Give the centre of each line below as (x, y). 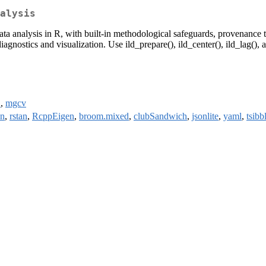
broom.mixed (104, 116)
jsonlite (205, 116)
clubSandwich (160, 116)
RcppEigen (53, 116)
